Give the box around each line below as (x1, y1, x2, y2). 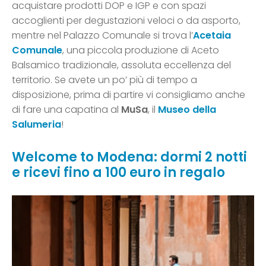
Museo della (156, 103, 216, 117)
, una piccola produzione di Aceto (62, 43, 219, 58)
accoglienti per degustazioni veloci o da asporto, (12, 14, 240, 28)
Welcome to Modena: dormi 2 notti (12, 148, 247, 167)
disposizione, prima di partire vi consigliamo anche (12, 88, 245, 102)
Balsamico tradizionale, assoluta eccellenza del (12, 58, 231, 72)
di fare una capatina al (12, 103, 121, 117)
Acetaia (193, 28, 231, 43)
